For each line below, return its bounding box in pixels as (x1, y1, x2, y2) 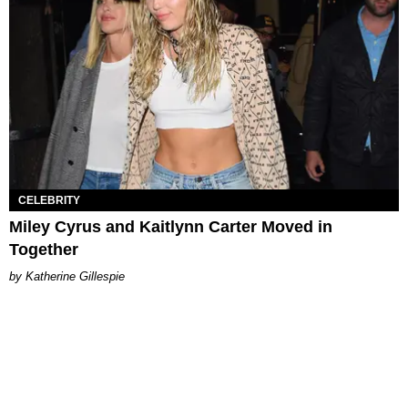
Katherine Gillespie (25, 269, 125, 283)
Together (9, 240, 78, 259)
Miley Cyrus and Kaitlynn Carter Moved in (9, 217, 332, 236)
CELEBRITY (18, 193, 80, 207)
